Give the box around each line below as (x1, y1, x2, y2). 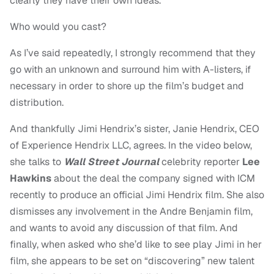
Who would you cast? (10, 20, 106, 34)
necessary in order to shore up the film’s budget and (10, 80, 244, 93)
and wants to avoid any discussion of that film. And (10, 221, 238, 235)
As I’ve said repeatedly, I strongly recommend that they (10, 46, 256, 60)
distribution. (10, 96, 64, 109)
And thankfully (10, 122, 78, 136)
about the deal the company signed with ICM (51, 172, 255, 185)
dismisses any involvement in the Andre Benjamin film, (10, 205, 253, 218)
